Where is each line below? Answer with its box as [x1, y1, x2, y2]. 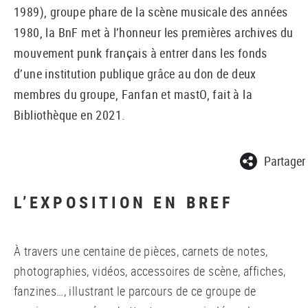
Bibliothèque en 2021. [14, 106, 126, 123]
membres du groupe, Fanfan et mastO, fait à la [14, 85, 252, 102]
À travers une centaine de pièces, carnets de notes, [14, 243, 268, 260]
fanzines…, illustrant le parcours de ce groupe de [14, 283, 256, 300]
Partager [264, 153, 305, 170]
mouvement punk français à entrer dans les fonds [14, 44, 267, 61]
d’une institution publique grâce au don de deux [14, 65, 256, 82]
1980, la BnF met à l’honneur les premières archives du [14, 23, 294, 41]
